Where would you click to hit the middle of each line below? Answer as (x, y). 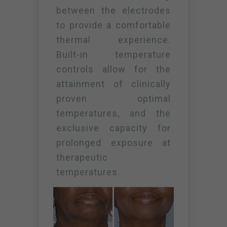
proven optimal (113, 99)
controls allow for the (113, 69)
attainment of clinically (113, 84)
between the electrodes (113, 10)
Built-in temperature (113, 54)
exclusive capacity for (113, 128)
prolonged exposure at (113, 143)
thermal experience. (113, 40)
